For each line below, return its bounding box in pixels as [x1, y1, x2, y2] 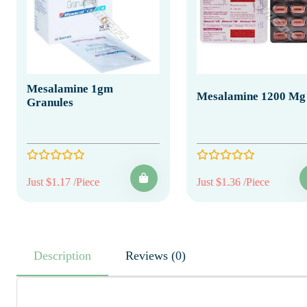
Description [34, 248, 91, 262]
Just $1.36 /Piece [196, 175, 269, 188]
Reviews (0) [171, 248, 186, 262]
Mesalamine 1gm [27, 82, 113, 95]
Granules [27, 95, 73, 109]
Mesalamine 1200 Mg [196, 89, 306, 103]
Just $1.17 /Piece [27, 175, 99, 188]
